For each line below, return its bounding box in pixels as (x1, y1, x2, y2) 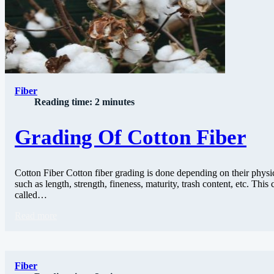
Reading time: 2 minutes (34, 96, 135, 107)
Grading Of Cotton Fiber (15, 125, 246, 150)
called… (15, 190, 47, 201)
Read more (15, 210, 57, 221)
